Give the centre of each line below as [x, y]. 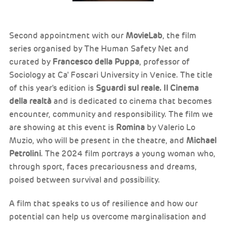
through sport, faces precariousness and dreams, [103, 167]
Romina [130, 128]
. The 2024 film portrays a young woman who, [128, 154]
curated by [31, 62]
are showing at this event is [63, 128]
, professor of [164, 62]
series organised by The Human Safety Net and [99, 49]
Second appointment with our [67, 36]
